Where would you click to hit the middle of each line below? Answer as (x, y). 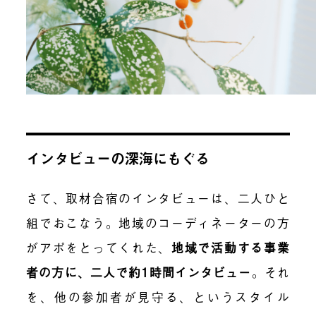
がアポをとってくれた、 (99, 248)
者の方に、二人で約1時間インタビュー (139, 272)
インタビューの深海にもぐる (118, 158)
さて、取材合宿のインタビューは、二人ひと (158, 198)
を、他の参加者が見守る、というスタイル (158, 297)
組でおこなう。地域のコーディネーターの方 (158, 223)
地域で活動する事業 (231, 248)
